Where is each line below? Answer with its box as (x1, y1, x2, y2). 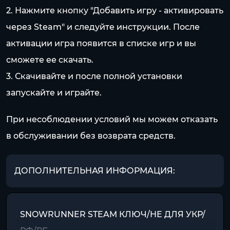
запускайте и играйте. (6, 88, 102, 98)
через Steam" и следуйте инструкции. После (6, 22, 200, 32)
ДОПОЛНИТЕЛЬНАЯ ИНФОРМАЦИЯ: (14, 166, 175, 176)
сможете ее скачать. (6, 55, 93, 65)
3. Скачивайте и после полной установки (6, 71, 182, 81)
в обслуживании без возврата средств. (6, 131, 176, 141)
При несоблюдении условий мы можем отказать (6, 114, 218, 124)
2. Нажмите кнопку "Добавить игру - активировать (6, 6, 223, 15)
